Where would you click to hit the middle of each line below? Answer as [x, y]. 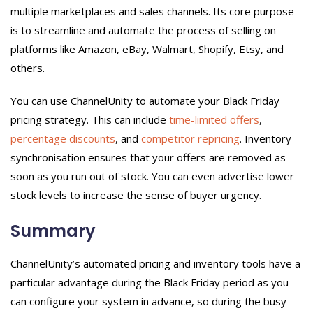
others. [28, 68]
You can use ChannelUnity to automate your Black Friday [145, 101]
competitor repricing [190, 139]
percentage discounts [63, 139]
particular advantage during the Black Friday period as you [150, 283]
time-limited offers [214, 120]
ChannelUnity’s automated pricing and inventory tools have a [155, 264]
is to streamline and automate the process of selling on [143, 30]
